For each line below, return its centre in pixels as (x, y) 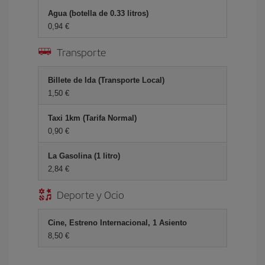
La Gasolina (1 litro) (84, 156)
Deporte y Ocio (91, 194)
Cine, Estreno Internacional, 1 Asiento (117, 223)
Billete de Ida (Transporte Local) (106, 80)
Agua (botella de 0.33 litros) (98, 13)
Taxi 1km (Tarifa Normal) (92, 118)
